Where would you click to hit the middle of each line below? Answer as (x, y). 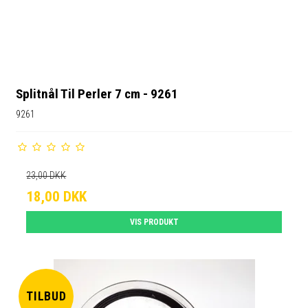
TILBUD (46, 296)
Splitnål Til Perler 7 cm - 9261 (97, 94)
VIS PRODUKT (154, 222)
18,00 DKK (57, 197)
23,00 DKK (46, 176)
